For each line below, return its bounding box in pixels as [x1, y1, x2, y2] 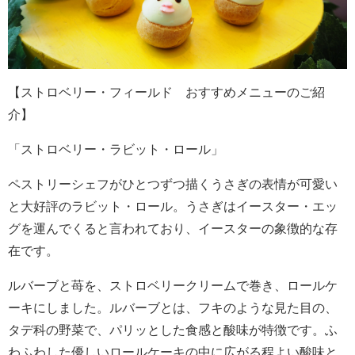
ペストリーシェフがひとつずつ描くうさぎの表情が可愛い [8, 177, 338, 191]
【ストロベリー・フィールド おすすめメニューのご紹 [8, 85, 325, 99]
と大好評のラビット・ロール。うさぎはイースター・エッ [8, 199, 338, 213]
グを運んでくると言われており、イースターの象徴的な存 [8, 221, 338, 235]
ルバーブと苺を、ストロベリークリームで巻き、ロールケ [8, 278, 338, 292]
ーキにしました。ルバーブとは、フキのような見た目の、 [8, 300, 338, 315]
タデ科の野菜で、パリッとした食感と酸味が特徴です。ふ [8, 323, 338, 337]
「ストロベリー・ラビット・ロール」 [8, 142, 223, 156]
